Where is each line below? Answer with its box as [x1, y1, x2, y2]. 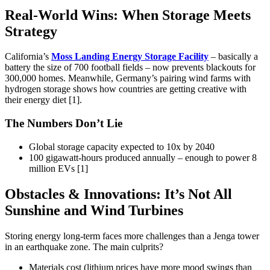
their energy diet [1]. [5, 95, 82, 105]
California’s [5, 51, 51, 62]
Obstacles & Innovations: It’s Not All [5, 186, 232, 202]
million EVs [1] [29, 163, 88, 174]
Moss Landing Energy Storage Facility [51, 51, 209, 62]
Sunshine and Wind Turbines [5, 202, 183, 218]
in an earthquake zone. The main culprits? [5, 241, 163, 252]
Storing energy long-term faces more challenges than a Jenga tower [5, 230, 259, 241]
